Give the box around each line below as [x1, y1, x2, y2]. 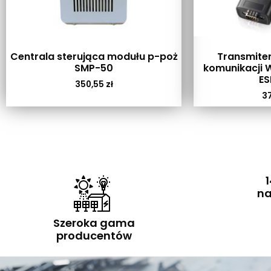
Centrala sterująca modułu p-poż [10, 49, 178, 64]
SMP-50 [74, 60, 113, 75]
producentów [56, 227, 132, 243]
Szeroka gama [53, 215, 135, 230]
